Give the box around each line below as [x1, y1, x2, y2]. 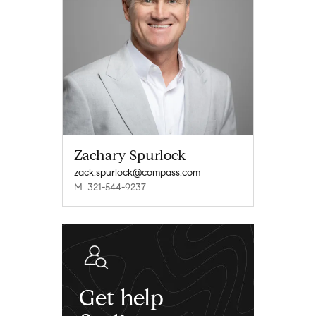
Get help [79, 283, 164, 312]
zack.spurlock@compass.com [74, 166, 200, 178]
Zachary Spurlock [74, 146, 186, 164]
